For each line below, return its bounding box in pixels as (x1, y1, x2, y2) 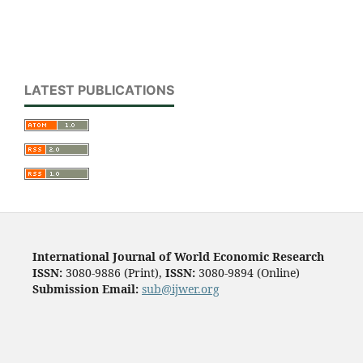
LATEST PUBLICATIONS (24, 82, 174, 99)
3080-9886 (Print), (62, 265, 165, 281)
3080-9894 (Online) (194, 265, 300, 281)
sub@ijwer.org (141, 281, 220, 297)
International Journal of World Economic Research (32, 249, 324, 265)
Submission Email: (32, 281, 139, 297)
